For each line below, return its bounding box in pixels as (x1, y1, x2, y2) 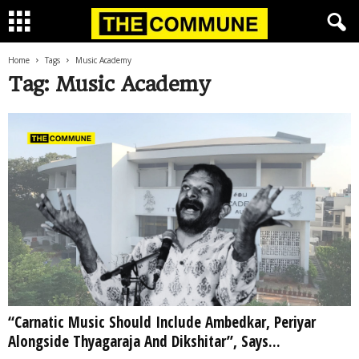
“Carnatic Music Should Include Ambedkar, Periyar (8, 311, 316, 333)
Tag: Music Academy (8, 72, 210, 96)
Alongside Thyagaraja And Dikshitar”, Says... (8, 330, 280, 352)
